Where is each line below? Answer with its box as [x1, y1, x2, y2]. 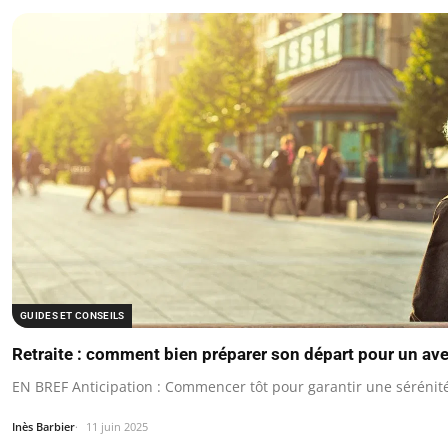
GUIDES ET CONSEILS [20, 310, 125, 322]
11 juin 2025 [86, 419, 148, 435]
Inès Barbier [12, 419, 75, 435]
